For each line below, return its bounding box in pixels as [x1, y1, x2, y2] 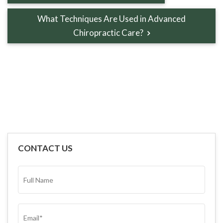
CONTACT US [18, 143, 73, 154]
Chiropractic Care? [73, 27, 145, 38]
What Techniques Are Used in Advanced [37, 13, 186, 24]
